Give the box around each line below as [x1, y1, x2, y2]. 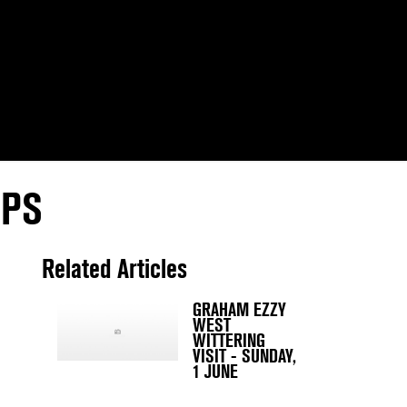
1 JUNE [193, 361, 238, 383]
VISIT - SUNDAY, [193, 345, 296, 368]
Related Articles [42, 253, 187, 285]
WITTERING [193, 330, 265, 352]
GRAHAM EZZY [193, 299, 286, 322]
